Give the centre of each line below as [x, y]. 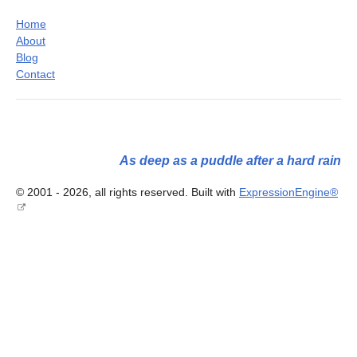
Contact [35, 74]
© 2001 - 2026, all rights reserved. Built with [127, 192]
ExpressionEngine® [288, 192]
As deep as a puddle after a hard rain [230, 161]
